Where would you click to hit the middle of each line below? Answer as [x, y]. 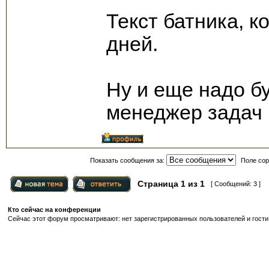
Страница [158, 183]
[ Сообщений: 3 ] [235, 183]
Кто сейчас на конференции [54, 209]
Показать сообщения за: [128, 160]
